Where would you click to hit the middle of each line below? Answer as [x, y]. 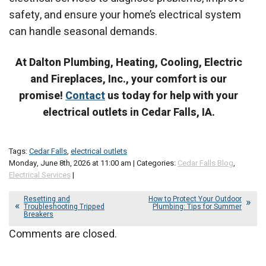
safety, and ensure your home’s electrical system [125, 15]
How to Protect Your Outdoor [195, 199]
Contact [85, 96]
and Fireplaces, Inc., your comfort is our [129, 79]
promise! [42, 96]
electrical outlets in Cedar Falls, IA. [129, 112]
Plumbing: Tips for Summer [197, 206]
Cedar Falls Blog [205, 163]
